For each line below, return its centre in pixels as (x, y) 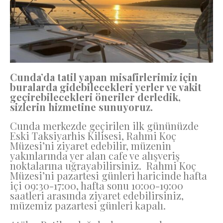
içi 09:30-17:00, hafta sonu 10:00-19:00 (97, 186)
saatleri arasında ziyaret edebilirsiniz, (97, 196)
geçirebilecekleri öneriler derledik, (95, 97)
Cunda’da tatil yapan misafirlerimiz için (104, 77)
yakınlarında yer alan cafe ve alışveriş (95, 156)
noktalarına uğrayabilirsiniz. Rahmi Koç (103, 166)
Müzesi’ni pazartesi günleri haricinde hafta (109, 176)
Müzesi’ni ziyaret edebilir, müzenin (91, 146)
